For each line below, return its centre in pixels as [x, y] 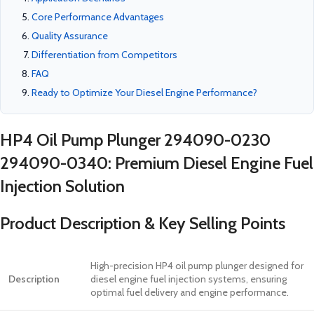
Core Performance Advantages [98, 17]
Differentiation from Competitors [104, 55]
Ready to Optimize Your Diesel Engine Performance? [144, 93]
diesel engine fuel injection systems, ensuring [189, 279]
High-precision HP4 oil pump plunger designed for [197, 266]
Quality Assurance [70, 36]
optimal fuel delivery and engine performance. [190, 293]
